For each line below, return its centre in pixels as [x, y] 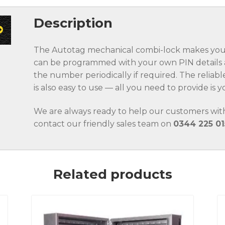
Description [73, 23]
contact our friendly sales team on [104, 124]
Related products [113, 174]
